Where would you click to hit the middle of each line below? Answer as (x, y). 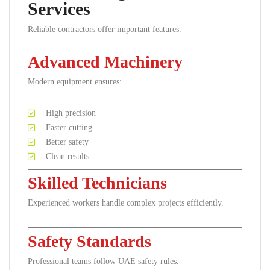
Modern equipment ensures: (75, 82)
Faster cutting (69, 127)
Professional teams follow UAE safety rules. (103, 261)
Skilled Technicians (97, 183)
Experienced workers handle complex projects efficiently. (126, 203)
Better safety (67, 142)
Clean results (67, 156)
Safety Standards (89, 241)
